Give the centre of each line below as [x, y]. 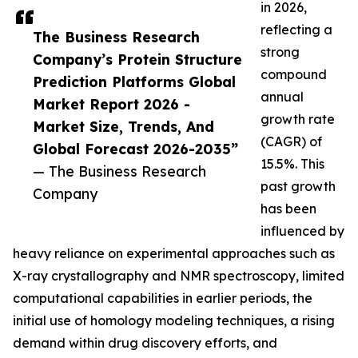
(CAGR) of [291, 142]
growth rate [298, 119]
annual [282, 97]
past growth [298, 187]
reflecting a [296, 30]
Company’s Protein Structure [137, 60]
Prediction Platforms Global [134, 82]
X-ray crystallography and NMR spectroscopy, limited [179, 276]
